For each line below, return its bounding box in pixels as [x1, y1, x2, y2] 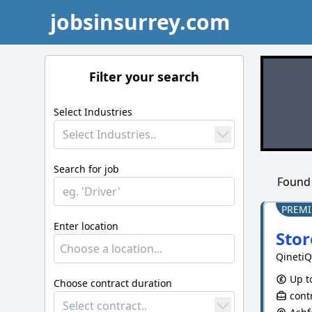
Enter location [54, 219, 118, 233]
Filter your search [89, 68, 199, 85]
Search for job [54, 162, 119, 175]
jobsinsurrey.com [50, 8, 230, 36]
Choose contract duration [54, 276, 172, 290]
